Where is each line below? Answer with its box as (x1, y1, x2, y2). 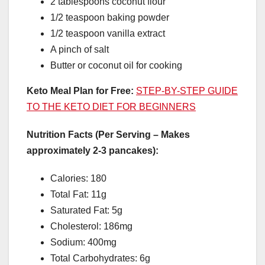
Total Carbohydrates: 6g (50, 253, 150, 264)
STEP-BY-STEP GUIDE (136, 86, 238, 96)
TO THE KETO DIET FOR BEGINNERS (27, 102, 196, 112)
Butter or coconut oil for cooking (50, 60, 182, 71)
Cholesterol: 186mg (50, 221, 132, 232)
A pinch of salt (50, 44, 109, 55)
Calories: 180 (50, 173, 106, 184)
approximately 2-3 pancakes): (27, 146, 159, 156)
